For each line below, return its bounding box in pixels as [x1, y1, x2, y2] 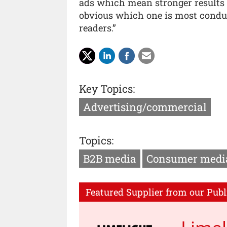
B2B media [83, 151, 136, 166]
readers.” [79, 22, 116, 34]
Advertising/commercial [83, 100, 207, 115]
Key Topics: [79, 82, 135, 96]
